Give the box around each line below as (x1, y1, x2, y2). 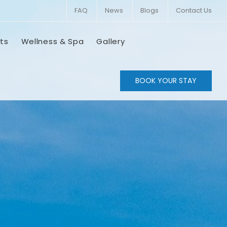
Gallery (96, 36, 125, 47)
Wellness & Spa (21, 36, 84, 47)
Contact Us (175, 6, 212, 15)
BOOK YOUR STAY (135, 75, 197, 86)
